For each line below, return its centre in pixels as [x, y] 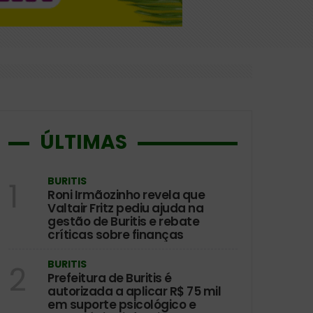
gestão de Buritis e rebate [123, 221]
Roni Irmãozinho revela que [126, 195]
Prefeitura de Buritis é [110, 278]
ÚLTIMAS [83, 142]
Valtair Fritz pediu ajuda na [125, 208]
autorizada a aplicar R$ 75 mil [134, 291]
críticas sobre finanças [116, 234]
